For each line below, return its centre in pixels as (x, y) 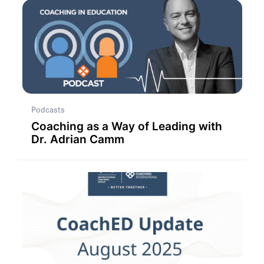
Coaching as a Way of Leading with (126, 126)
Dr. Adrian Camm (77, 139)
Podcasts (48, 109)
